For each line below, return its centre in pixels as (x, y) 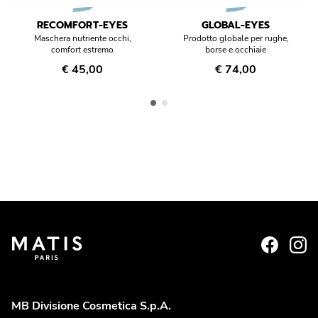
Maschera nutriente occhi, (82, 38)
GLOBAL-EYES (236, 25)
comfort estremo (82, 50)
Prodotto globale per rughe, (236, 38)
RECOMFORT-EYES (82, 25)
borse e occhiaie (236, 50)
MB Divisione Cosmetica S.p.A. (91, 306)
